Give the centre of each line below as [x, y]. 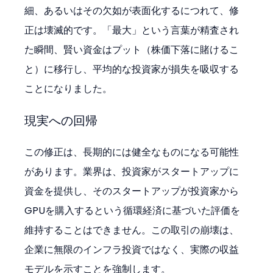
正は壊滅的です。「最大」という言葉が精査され [132, 30]
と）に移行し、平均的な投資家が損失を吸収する [132, 69]
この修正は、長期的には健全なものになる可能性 [132, 152]
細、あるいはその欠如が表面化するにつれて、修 [132, 11]
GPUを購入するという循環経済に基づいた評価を [133, 211]
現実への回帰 [61, 121]
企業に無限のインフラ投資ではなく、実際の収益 [132, 250]
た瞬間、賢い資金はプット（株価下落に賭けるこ [132, 50]
